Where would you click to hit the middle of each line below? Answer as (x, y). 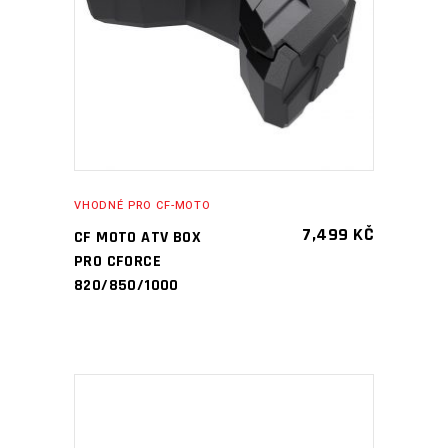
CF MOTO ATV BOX (138, 237)
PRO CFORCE (118, 261)
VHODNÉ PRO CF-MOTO (142, 205)
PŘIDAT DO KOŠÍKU (209, 20)
